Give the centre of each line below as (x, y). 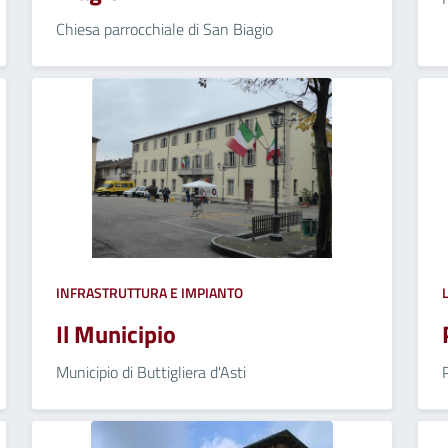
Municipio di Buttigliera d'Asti (150, 371)
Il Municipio (115, 333)
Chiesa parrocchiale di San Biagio (164, 28)
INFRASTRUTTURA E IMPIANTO (149, 292)
